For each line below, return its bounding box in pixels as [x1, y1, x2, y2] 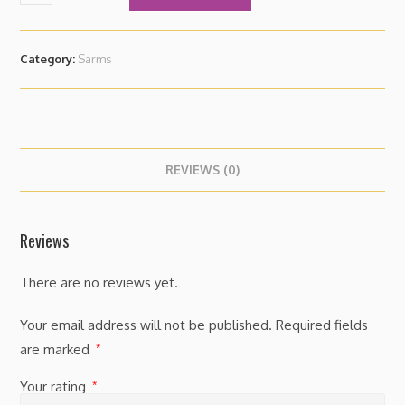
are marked [20, 341, 94, 358]
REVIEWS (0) [165, 161, 240, 177]
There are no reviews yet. [20, 274, 179, 291]
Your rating [20, 378, 90, 395]
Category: [20, 51, 79, 66]
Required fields [276, 316, 369, 334]
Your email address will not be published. [20, 316, 273, 334]
